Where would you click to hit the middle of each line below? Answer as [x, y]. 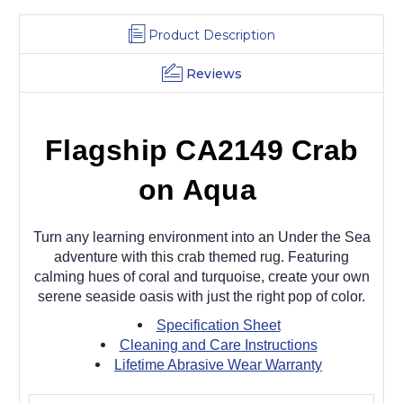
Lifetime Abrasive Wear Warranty [219, 364]
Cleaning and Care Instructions [218, 345]
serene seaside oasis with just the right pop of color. [201, 296]
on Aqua [201, 189]
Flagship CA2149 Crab [201, 150]
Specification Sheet [218, 325]
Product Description [211, 35]
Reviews [214, 73]
